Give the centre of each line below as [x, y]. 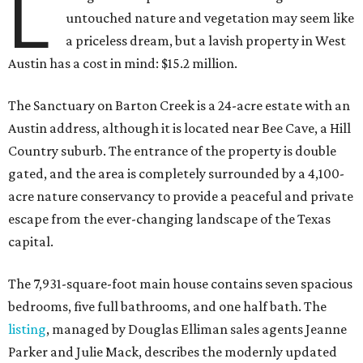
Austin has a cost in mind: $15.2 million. [123, 64]
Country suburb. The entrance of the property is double [172, 151]
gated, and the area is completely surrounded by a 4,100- [176, 174]
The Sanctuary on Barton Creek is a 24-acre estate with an [179, 106]
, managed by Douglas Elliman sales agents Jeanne [196, 329]
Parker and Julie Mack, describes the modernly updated [173, 352]
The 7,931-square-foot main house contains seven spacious [180, 284]
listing [27, 329]
